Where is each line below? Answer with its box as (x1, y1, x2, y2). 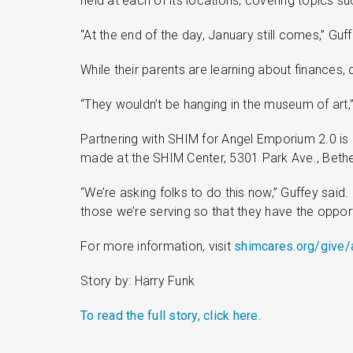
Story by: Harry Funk (80, 273, 195, 288)
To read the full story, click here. (80, 308, 261, 323)
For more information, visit (80, 239, 234, 254)
